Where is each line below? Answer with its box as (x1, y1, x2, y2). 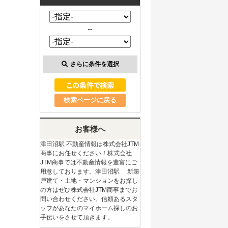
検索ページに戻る (64, 96, 117, 104)
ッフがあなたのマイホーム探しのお (40, 205, 138, 212)
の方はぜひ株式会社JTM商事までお (40, 186, 137, 193)
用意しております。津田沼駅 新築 (40, 168, 139, 175)
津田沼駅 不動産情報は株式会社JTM (40, 140, 139, 148)
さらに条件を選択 (70, 61, 119, 68)
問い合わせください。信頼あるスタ (40, 195, 138, 203)
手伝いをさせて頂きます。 (40, 214, 113, 221)
